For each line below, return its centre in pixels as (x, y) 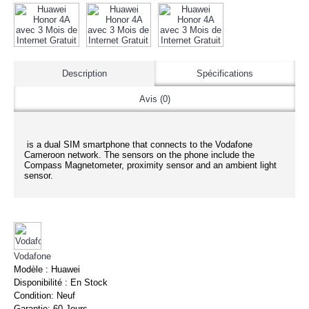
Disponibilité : (42, 282)
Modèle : (32, 269)
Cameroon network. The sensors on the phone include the (139, 155)
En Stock (89, 282)
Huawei (66, 269)
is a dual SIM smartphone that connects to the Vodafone (138, 144)
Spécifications (225, 73)
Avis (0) (154, 99)
